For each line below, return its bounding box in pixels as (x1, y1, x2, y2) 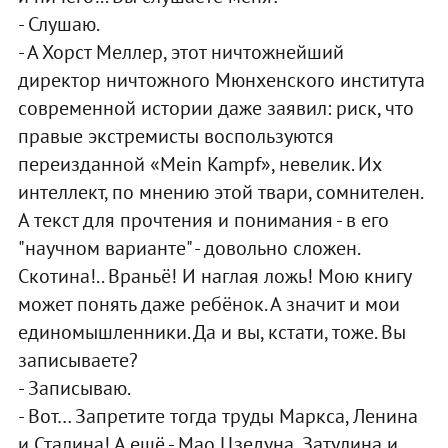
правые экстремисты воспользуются (17, 122, 334, 149)
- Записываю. (17, 374, 131, 401)
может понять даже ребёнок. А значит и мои (17, 290, 400, 317)
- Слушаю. (17, 10, 100, 37)
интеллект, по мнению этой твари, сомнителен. (17, 178, 422, 205)
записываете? (17, 346, 138, 373)
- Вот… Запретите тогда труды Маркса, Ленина (17, 402, 418, 429)
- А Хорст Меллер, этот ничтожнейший (17, 38, 344, 65)
